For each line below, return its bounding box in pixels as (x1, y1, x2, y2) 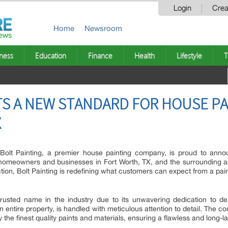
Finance (88, 50, 112, 61)
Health (134, 50, 155, 61)
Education (35, 50, 66, 61)
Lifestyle (177, 50, 202, 61)
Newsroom (84, 24, 122, 33)
